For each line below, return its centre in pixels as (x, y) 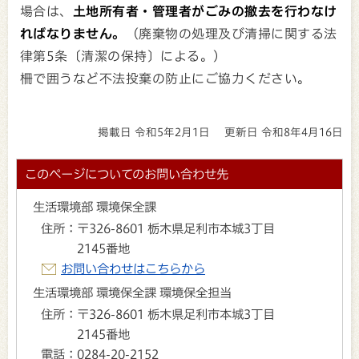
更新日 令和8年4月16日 (284, 133)
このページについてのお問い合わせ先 (127, 174)
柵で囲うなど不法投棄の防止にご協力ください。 (165, 78)
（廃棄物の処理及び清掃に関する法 (231, 33)
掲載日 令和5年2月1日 (154, 133)
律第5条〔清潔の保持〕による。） (123, 56)
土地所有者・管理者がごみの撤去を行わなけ (205, 11)
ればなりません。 (73, 33)
